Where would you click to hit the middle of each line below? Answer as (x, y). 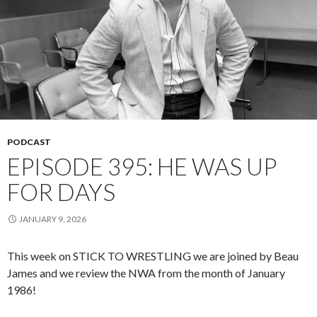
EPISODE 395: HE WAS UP (142, 167)
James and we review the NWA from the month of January (146, 273)
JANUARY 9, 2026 (53, 219)
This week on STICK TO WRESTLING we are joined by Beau (153, 256)
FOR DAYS (61, 192)
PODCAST (29, 142)
